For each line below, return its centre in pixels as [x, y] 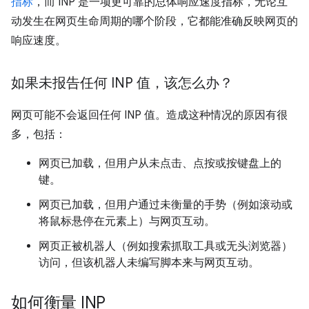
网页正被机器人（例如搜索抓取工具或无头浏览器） [166, 246]
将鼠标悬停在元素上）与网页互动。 [127, 221]
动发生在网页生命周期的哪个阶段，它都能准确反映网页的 [154, 21]
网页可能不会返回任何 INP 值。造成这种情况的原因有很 [149, 115]
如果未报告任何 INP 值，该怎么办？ [122, 83]
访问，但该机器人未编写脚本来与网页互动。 [149, 262]
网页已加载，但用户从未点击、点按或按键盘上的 [160, 163]
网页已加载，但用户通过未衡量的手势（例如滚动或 [166, 205]
